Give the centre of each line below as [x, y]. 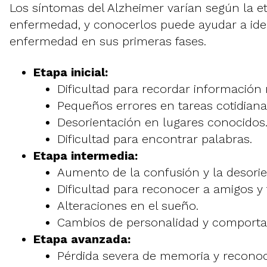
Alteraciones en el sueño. [128, 206]
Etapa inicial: [71, 72]
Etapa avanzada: [82, 239]
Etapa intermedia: [86, 156]
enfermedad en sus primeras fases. [108, 41]
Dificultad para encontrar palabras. [155, 139]
